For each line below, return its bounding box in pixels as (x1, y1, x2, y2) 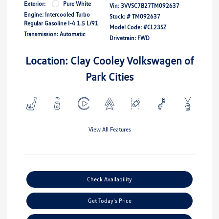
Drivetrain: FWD (109, 34, 150, 42)
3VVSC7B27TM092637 (121, 1, 179, 9)
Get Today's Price (88, 197, 131, 204)
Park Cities (86, 69, 133, 83)
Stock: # (109, 12, 131, 20)
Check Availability (87, 175, 132, 183)
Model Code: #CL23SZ (109, 23, 166, 31)
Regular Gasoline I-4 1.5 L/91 (24, 19, 98, 27)
